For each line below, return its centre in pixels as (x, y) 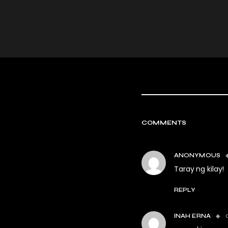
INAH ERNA (192, 216)
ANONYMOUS (197, 155)
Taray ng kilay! (199, 169)
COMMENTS (164, 123)
